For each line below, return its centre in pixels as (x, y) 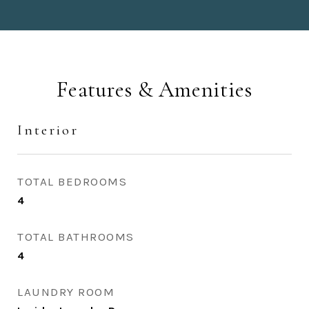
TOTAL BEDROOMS (72, 181)
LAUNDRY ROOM (66, 292)
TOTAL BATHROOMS (76, 237)
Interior (48, 130)
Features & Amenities (154, 89)
